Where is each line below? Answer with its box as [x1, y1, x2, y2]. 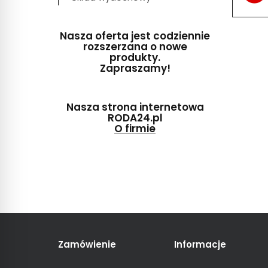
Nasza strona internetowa [66, 100, 204, 115]
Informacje [174, 238, 226, 251]
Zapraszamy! [99, 61, 170, 76]
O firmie [114, 121, 156, 136]
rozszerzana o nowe [83, 39, 187, 54]
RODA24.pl [107, 111, 163, 126]
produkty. [109, 50, 160, 65]
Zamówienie [58, 238, 116, 251]
